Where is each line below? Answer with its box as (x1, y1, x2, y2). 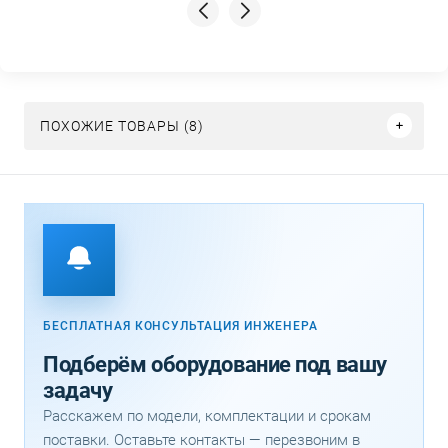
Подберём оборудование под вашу (43, 351, 387, 377)
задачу (43, 377, 113, 403)
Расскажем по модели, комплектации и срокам (43, 406, 371, 425)
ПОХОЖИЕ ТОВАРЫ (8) (40, 117, 204, 134)
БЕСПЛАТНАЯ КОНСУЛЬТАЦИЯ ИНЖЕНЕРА (43, 318, 318, 333)
